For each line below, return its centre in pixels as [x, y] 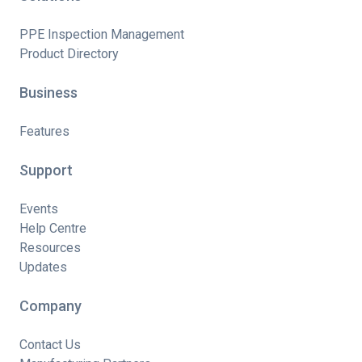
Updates [43, 267]
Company [51, 306]
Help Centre [53, 229]
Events [39, 209]
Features [44, 132]
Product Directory [69, 54]
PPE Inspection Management [102, 35]
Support [46, 170]
